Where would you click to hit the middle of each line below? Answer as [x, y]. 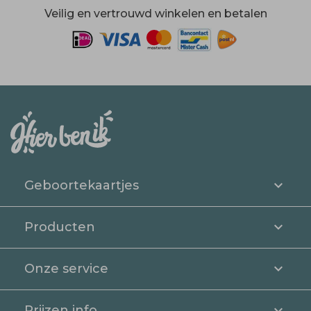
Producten [60, 227]
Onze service [67, 268]
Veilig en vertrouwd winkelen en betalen [155, 14]
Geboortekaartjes [82, 185]
